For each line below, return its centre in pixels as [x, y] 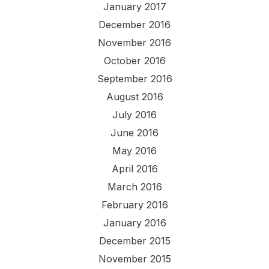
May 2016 [134, 151]
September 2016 [134, 79]
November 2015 [134, 259]
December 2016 [134, 25]
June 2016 [134, 133]
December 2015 [134, 241]
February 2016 [134, 205]
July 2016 [134, 115]
